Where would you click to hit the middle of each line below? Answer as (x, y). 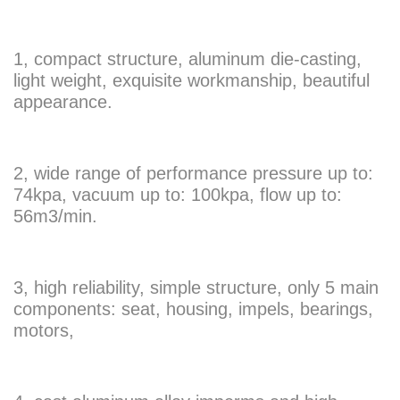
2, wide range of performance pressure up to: (193, 174)
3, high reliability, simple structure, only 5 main (196, 288)
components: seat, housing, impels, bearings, (193, 309)
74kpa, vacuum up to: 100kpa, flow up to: (178, 195)
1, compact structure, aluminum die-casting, (187, 59)
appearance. (63, 102)
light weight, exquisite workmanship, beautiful (192, 81)
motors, (44, 331)
